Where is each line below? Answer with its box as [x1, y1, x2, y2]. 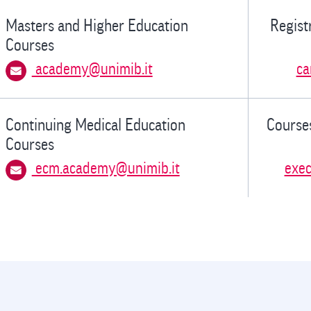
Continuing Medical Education [5, 116, 185, 133]
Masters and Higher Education [5, 17, 188, 34]
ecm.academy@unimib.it [31, 160, 180, 177]
